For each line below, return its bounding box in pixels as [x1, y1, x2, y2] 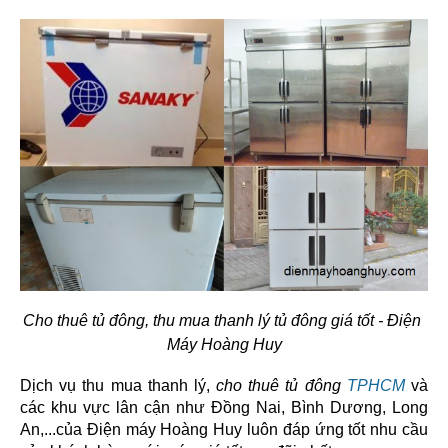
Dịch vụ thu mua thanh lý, [20, 377, 217, 394]
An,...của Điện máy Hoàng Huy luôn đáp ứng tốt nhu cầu [20, 421, 428, 438]
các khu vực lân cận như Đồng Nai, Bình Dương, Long [20, 399, 428, 416]
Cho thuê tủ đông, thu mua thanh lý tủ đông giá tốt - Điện [23, 312, 421, 329]
